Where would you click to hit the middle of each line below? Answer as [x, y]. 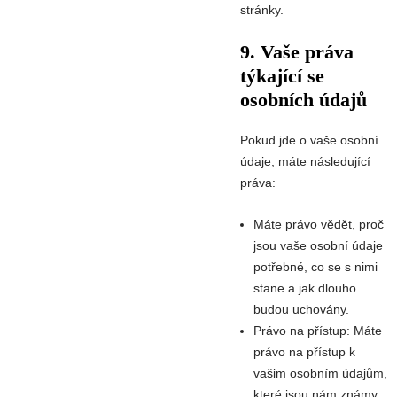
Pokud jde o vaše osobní [309, 140]
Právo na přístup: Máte [318, 330]
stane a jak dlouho [305, 288]
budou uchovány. [301, 309]
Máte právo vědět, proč [319, 224]
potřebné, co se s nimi [315, 266]
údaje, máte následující [305, 162]
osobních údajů [304, 100]
